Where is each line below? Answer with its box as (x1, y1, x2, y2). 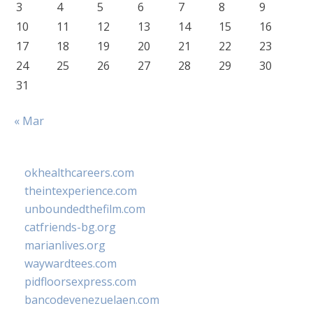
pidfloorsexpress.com (24, 274, 136, 289)
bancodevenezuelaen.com (24, 292, 159, 307)
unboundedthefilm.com (24, 201, 145, 217)
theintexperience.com (24, 183, 137, 198)
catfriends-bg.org (24, 219, 116, 235)
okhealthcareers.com (24, 165, 134, 180)
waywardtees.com (24, 256, 117, 271)
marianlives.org (24, 238, 105, 253)
